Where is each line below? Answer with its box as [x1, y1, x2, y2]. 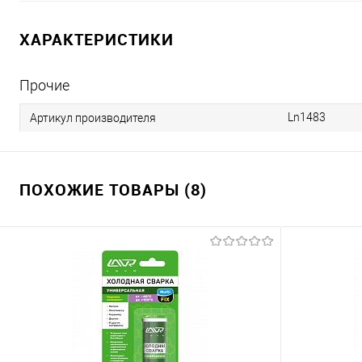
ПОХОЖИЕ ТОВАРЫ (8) [19, 179, 207, 200]
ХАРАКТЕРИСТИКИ [19, 28, 174, 50]
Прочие [19, 77, 69, 94]
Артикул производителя [30, 111, 156, 124]
